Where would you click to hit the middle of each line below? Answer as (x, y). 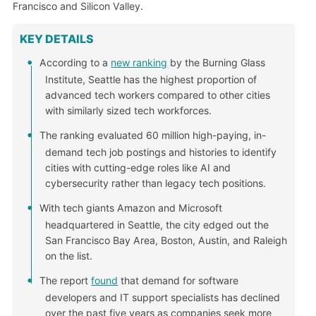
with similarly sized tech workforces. (128, 110)
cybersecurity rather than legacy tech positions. (155, 183)
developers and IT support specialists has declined (162, 297)
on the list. (68, 255)
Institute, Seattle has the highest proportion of (151, 79)
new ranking (139, 62)
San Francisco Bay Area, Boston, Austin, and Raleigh (166, 240)
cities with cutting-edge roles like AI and (138, 167)
